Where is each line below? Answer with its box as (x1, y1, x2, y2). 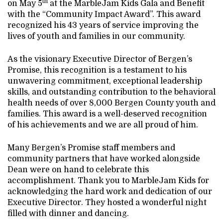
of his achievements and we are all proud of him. (7, 120, 198, 129)
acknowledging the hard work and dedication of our (7, 187, 212, 196)
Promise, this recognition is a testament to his (7, 66, 187, 75)
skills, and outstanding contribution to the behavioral (7, 88, 216, 97)
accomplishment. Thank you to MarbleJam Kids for (7, 176, 209, 185)
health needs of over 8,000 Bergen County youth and (7, 99, 216, 108)
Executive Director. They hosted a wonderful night (7, 198, 207, 207)
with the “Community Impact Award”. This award (7, 10, 201, 19)
